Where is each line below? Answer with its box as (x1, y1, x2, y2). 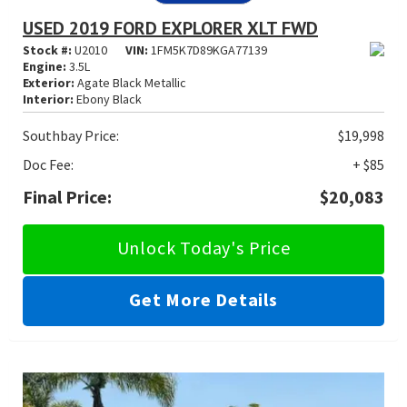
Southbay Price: (23, 125, 119, 144)
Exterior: (23, 74, 74, 91)
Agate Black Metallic (74, 74, 186, 91)
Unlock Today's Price (116, 235, 291, 259)
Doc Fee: (23, 154, 74, 174)
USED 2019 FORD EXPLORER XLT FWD (23, 15, 318, 40)
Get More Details (129, 287, 278, 311)
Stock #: (23, 41, 74, 58)
